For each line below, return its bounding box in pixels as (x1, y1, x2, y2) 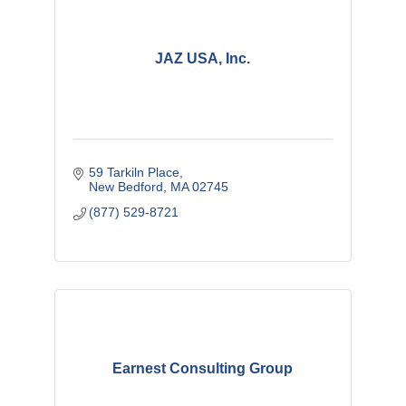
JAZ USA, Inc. (155, 51, 251, 67)
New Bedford (89, 179, 164, 195)
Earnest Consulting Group (112, 361, 294, 377)
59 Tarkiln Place (89, 165, 180, 180)
